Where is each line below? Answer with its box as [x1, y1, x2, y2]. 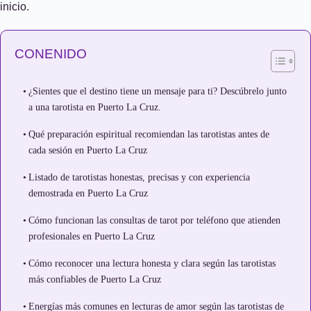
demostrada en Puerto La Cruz [28, 187, 148, 199]
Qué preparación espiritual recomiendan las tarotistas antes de [28, 128, 269, 140]
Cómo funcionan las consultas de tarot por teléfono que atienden [28, 215, 280, 226]
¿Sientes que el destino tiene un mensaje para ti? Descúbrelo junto [28, 85, 287, 96]
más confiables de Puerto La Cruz [28, 274, 161, 285]
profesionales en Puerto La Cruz [28, 230, 155, 242]
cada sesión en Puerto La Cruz [28, 144, 147, 155]
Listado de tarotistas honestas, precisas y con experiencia [28, 171, 250, 183]
